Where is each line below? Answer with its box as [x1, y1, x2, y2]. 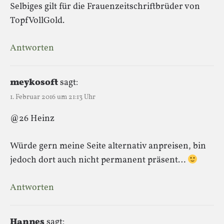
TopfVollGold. [10, 14, 64, 27]
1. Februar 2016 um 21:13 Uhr [10, 92, 95, 102]
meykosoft [10, 76, 58, 89]
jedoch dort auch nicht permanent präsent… [10, 153, 187, 166]
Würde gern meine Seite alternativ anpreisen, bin [10, 139, 206, 152]
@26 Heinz [10, 112, 54, 125]
